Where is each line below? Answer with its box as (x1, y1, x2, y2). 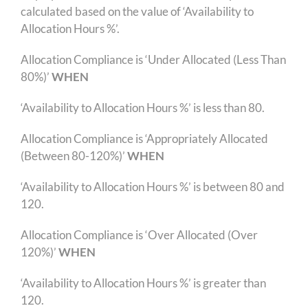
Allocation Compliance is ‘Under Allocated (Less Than (20, 52, 286, 67)
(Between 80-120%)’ (20, 148, 127, 163)
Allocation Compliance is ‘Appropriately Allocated (20, 131, 268, 146)
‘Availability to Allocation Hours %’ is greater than (20, 275, 268, 290)
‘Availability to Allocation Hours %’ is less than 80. (20, 100, 265, 115)
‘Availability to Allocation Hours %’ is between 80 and (20, 179, 285, 194)
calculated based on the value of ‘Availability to (20, 3, 254, 19)
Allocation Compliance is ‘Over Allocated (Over (20, 227, 258, 242)
